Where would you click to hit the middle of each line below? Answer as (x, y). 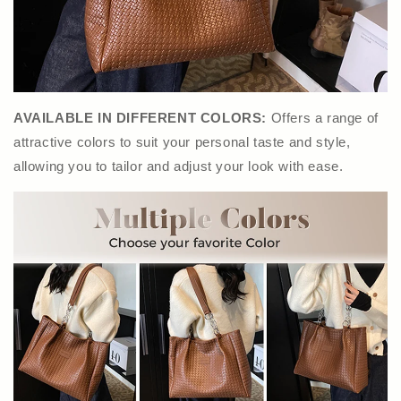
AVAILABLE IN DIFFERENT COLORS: (142, 117)
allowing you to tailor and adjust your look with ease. (179, 166)
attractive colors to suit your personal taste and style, (182, 141)
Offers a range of (324, 117)
